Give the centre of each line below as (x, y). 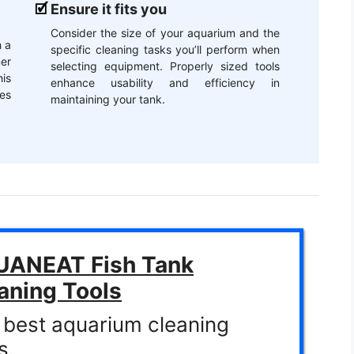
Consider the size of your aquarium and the (165, 33)
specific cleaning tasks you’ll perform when (165, 50)
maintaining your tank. (108, 100)
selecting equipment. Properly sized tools (165, 66)
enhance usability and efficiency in (165, 83)
